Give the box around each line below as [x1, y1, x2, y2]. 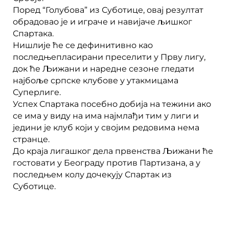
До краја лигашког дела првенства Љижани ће [13, 146, 213, 156]
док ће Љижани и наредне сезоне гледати [13, 63, 194, 74]
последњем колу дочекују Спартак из [13, 169, 172, 179]
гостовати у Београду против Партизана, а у [13, 157, 200, 168]
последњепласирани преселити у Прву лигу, [13, 52, 205, 62]
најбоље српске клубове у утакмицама [13, 75, 178, 85]
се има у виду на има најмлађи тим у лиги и [13, 110, 199, 121]
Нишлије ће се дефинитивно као [13, 40, 153, 50]
